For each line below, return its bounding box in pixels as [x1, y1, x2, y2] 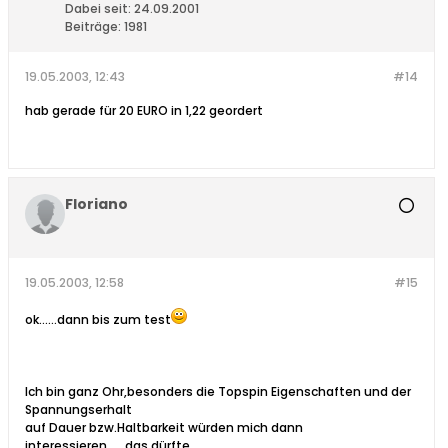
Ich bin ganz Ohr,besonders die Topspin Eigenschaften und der [25, 383, 411, 401]
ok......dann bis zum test [25, 311, 171, 329]
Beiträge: [65, 18, 121, 36]
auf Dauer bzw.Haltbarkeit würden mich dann [25, 419, 303, 437]
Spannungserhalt [25, 401, 132, 419]
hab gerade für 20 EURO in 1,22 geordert [25, 102, 263, 120]
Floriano [65, 194, 128, 215]
